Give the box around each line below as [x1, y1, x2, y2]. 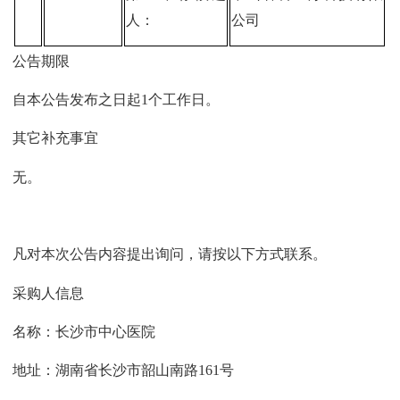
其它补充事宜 [12, 130, 99, 146]
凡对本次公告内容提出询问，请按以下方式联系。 [12, 246, 328, 262]
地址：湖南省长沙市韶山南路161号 [12, 362, 235, 379]
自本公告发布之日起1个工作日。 [12, 92, 221, 108]
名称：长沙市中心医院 [12, 324, 156, 340]
